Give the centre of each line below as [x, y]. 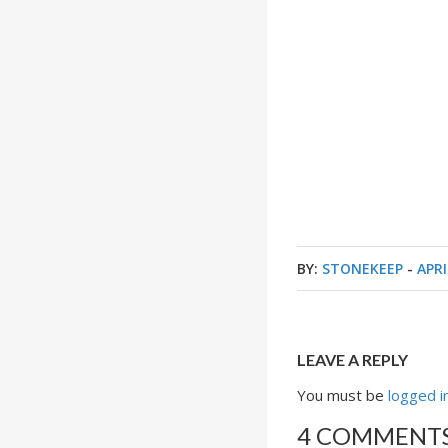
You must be [343, 395]
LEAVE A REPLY [353, 359]
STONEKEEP [363, 268]
